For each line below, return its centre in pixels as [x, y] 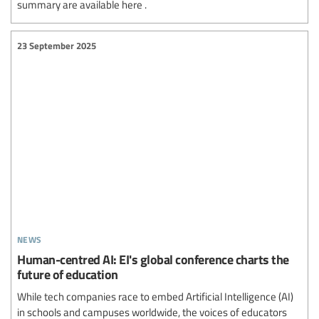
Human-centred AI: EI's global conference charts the [153, 259]
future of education [68, 274]
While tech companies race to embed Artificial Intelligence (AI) [155, 297]
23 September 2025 [57, 45]
